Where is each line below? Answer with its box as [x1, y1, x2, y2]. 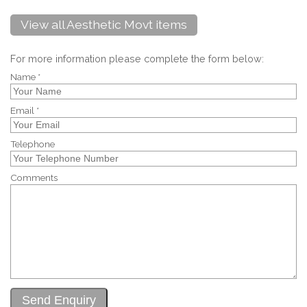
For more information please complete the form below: [10, 52, 264, 64]
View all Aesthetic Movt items [21, 16, 187, 32]
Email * [10, 105, 39, 116]
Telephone [10, 138, 55, 150]
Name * [10, 71, 40, 83]
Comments [10, 172, 58, 184]
